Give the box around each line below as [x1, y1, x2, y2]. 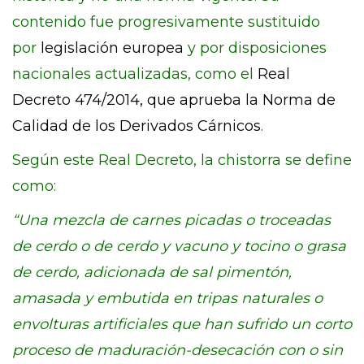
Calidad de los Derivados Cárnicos [12, 117, 261, 135]
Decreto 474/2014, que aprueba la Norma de [12, 91, 336, 109]
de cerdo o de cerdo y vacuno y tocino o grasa [12, 237, 346, 255]
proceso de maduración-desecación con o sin [12, 341, 343, 359]
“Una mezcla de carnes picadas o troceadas [12, 211, 331, 229]
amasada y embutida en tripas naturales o [12, 289, 323, 307]
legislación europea [41, 39, 184, 57]
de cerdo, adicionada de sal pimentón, [12, 263, 292, 281]
